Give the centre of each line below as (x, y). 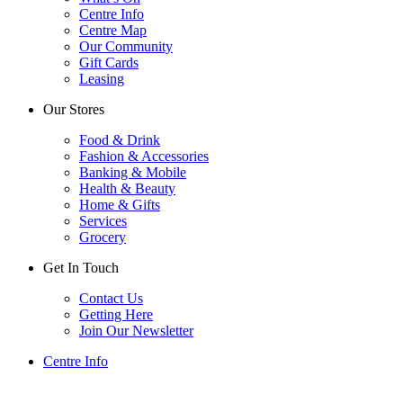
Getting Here (116, 314)
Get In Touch (81, 267)
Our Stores (74, 109)
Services (103, 220)
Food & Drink (120, 139)
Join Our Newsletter (136, 330)
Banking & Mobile (133, 172)
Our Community (126, 46)
